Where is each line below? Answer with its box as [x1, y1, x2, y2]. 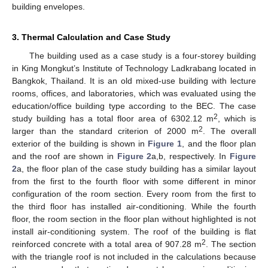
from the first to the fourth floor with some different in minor [12, 176, 256, 186]
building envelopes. [12, 1, 85, 11]
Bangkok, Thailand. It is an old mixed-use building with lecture [12, 75, 256, 86]
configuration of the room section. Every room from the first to [12, 188, 256, 199]
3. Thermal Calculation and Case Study [12, 32, 170, 42]
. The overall [202, 126, 257, 136]
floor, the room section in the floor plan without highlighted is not [12, 214, 256, 224]
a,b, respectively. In [151, 151, 230, 161]
